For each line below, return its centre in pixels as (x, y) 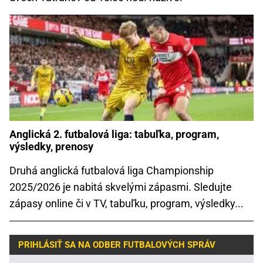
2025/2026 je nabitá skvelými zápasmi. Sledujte (121, 187)
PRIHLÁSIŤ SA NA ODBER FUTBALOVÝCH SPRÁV (117, 245)
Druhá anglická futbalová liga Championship (112, 171)
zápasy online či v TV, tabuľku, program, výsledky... (127, 204)
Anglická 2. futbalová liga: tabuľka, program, (114, 134)
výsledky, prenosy (51, 147)
